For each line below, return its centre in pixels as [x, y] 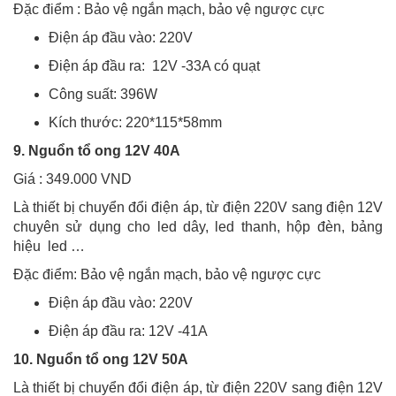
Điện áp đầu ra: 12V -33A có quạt [154, 66]
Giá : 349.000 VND [74, 179]
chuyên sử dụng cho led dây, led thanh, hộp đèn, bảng [198, 227]
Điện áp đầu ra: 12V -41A [132, 331]
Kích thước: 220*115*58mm [135, 123]
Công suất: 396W [103, 95]
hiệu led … [49, 247]
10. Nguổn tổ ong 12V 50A [101, 360]
